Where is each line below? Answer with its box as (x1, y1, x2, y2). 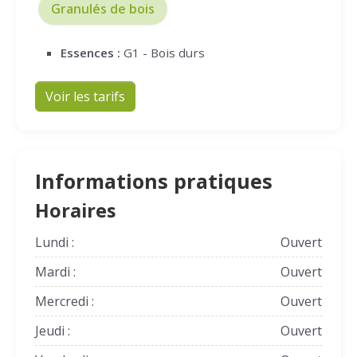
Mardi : (35, 263, 76, 280)
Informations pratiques (35, 167, 273, 194)
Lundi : (35, 233, 74, 251)
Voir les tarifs (45, 88, 125, 105)
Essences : (61, 45, 120, 61)
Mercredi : (35, 292, 94, 310)
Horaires (35, 198, 116, 223)
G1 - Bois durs (120, 45, 205, 61)
